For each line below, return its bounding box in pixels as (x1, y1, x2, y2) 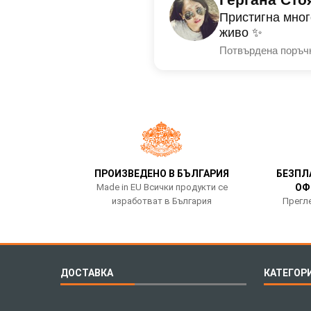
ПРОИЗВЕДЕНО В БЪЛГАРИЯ (94, 167, 230, 179)
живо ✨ (219, 26, 262, 40)
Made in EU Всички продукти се (96, 181, 228, 192)
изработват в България (112, 195, 212, 206)
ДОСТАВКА (60, 267, 113, 278)
